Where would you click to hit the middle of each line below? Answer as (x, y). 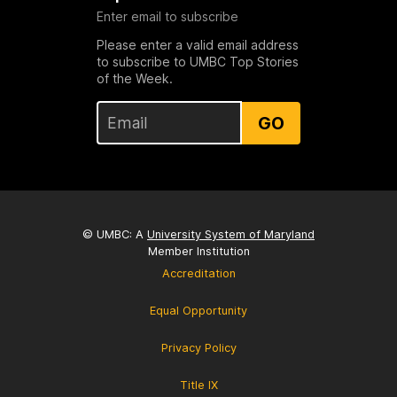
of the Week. (134, 79)
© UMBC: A (115, 234)
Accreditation (198, 273)
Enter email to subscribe (167, 17)
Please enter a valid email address (197, 45)
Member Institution (198, 251)
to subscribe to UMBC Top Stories (197, 62)
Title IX (198, 385)
